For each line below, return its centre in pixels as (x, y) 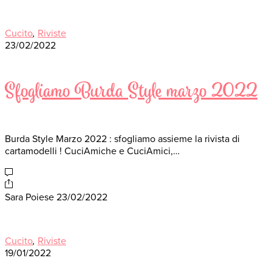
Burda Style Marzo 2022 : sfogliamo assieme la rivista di (122, 139)
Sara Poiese (29, 198)
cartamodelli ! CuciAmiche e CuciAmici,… (92, 151)
